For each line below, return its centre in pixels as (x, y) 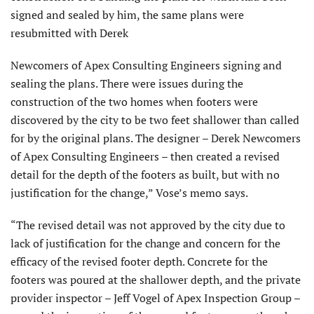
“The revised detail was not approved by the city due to (148, 225)
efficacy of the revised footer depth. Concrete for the (139, 261)
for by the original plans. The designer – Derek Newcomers (156, 138)
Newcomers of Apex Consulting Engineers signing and (146, 65)
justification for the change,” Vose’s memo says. (129, 193)
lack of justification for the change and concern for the (145, 243)
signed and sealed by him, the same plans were (127, 15)
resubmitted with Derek (69, 33)
